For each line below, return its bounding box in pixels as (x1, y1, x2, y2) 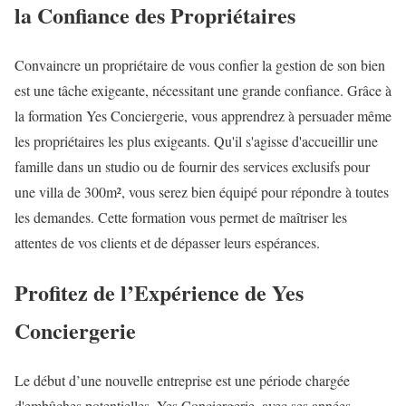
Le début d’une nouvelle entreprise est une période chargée (14, 371, 350, 391)
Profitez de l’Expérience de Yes (14, 276, 304, 309)
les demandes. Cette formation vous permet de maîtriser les (14, 208, 347, 227)
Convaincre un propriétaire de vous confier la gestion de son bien (14, 55, 385, 75)
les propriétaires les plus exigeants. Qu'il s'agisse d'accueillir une (14, 131, 378, 151)
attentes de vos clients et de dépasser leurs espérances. (14, 233, 320, 253)
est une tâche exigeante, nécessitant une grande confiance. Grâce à (14, 81, 391, 101)
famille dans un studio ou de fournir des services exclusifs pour (14, 157, 370, 177)
